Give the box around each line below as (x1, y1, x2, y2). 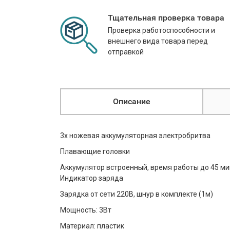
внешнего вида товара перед (108, 37, 208, 45)
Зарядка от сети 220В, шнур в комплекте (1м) (60, 190, 213, 198)
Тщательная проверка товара (108, 13, 224, 23)
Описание (113, 97, 150, 106)
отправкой (108, 48, 144, 56)
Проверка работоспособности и (108, 26, 215, 34)
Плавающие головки (60, 147, 130, 156)
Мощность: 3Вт (60, 206, 111, 214)
